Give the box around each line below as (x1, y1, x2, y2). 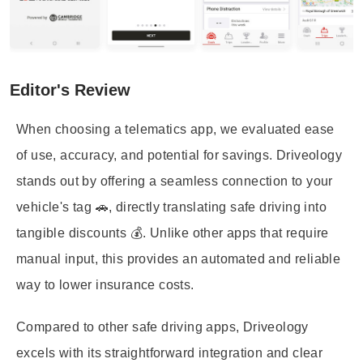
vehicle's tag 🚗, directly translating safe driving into (16, 200, 327, 214)
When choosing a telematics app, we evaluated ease (16, 122, 335, 136)
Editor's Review (10, 81, 130, 99)
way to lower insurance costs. (16, 278, 194, 292)
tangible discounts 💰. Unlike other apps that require (16, 226, 329, 240)
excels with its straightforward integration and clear (16, 346, 323, 360)
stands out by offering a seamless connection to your (16, 174, 333, 188)
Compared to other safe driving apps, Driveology (16, 320, 309, 334)
